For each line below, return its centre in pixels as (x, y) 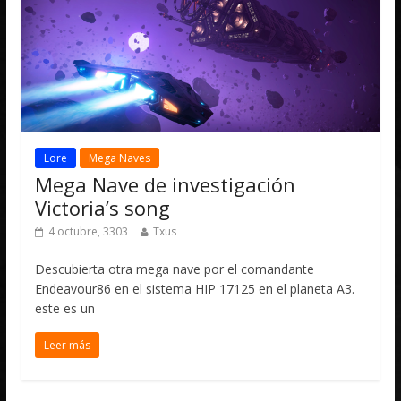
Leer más (68, 346)
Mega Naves (120, 158)
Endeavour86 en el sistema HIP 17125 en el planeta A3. (195, 289)
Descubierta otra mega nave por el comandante (175, 269)
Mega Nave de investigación (166, 185)
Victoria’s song (103, 208)
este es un (65, 309)
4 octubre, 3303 (89, 232)
